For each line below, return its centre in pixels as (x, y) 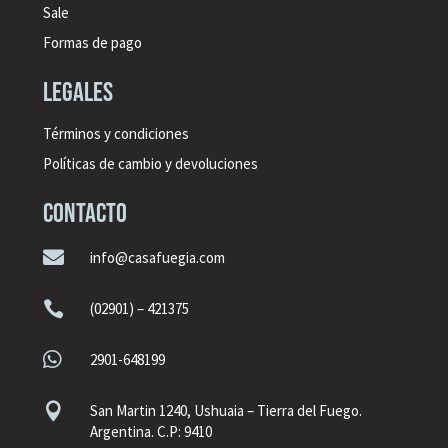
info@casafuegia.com (157, 257)
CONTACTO (84, 213)
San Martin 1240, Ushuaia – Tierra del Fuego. (226, 410)
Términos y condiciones (117, 133)
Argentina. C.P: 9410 (151, 431)
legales (77, 92)
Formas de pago (92, 42)
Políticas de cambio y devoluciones (150, 163)
